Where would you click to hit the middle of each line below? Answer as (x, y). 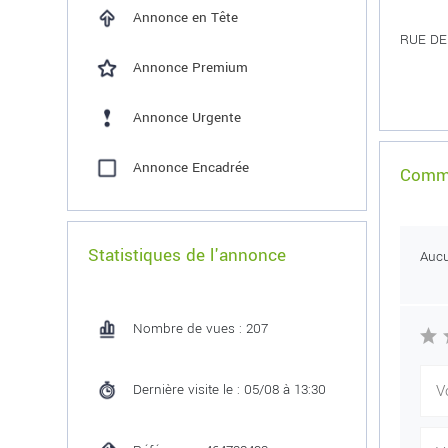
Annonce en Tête (186, 17)
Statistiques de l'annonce (187, 255)
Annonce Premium (191, 67)
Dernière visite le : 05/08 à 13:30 (230, 389)
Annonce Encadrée (191, 167)
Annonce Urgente (187, 117)
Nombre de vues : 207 (201, 328)
